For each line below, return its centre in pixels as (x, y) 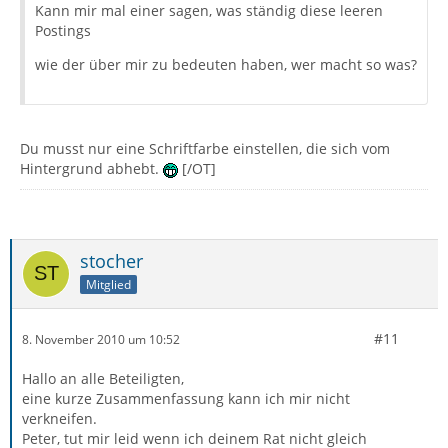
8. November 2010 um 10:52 (101, 339)
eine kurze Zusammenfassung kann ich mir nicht (186, 398)
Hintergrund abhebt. (91, 168)
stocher (111, 261)
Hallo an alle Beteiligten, (103, 378)
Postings (63, 30)
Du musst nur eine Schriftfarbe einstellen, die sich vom (205, 148)
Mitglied (108, 284)
